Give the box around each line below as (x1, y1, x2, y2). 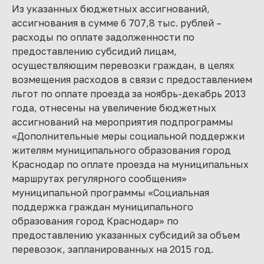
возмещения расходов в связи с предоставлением (12, 74, 252, 85)
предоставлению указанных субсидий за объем (12, 229, 240, 241)
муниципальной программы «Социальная (12, 187, 209, 199)
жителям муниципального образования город (12, 144, 231, 156)
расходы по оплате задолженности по (12, 31, 194, 43)
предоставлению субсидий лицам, (12, 45, 177, 57)
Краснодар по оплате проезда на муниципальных (12, 159, 249, 170)
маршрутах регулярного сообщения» (12, 173, 187, 184)
